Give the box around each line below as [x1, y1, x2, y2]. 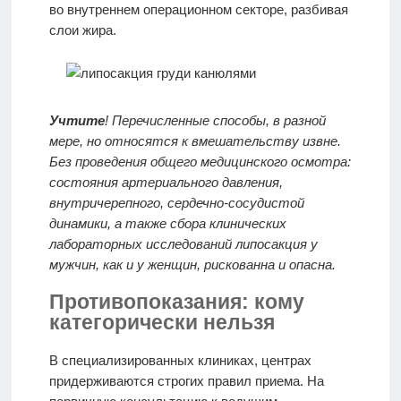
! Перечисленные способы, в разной [104, 113, 326, 129]
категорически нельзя [48, 311, 275, 334]
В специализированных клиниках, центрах [48, 352, 311, 368]
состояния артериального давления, [48, 175, 283, 191]
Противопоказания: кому [48, 290, 304, 313]
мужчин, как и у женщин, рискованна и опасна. [48, 257, 336, 273]
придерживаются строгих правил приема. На [48, 372, 324, 388]
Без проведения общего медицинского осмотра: [48, 154, 351, 170]
